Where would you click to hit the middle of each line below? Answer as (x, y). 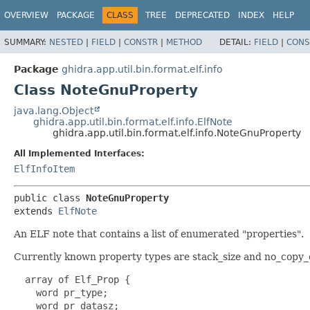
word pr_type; (61, 292)
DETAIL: (237, 42)
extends (36, 211)
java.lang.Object (54, 110)
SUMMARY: (27, 42)
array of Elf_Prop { (72, 279)
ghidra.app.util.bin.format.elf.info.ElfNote (133, 121)
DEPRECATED (202, 15)
